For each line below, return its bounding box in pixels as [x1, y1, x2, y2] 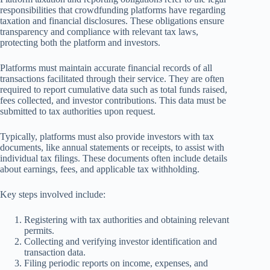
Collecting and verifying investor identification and [24, 236, 217, 246]
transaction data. [24, 246, 86, 257]
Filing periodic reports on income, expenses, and [24, 257, 208, 268]
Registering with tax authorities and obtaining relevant [24, 214, 229, 225]
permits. [24, 225, 54, 236]
